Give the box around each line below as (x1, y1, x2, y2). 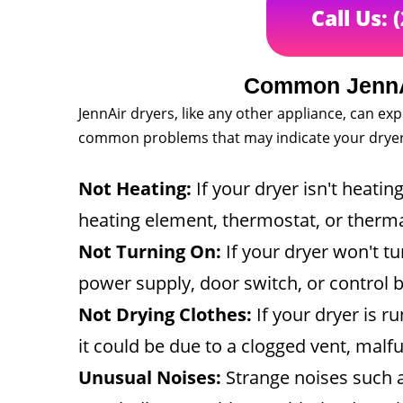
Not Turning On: (78, 239, 221, 264)
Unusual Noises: (78, 365, 221, 390)
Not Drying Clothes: (78, 302, 252, 327)
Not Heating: (78, 176, 192, 201)
